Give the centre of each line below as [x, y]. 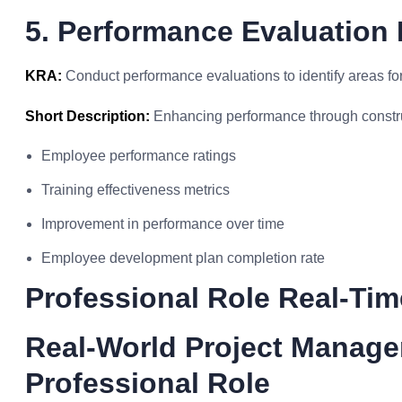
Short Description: [87, 116]
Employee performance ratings [139, 156]
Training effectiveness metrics [135, 190]
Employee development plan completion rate [183, 258]
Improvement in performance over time [163, 224]
